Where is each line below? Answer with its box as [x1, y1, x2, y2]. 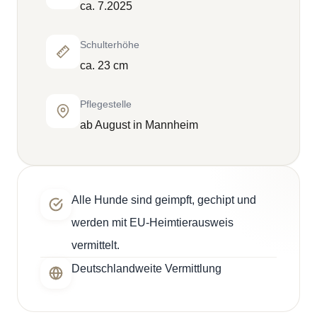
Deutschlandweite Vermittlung [71, 263, 221, 275]
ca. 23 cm [80, 59, 128, 72]
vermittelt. [71, 239, 120, 252]
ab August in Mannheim [80, 119, 198, 132]
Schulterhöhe [80, 39, 139, 51]
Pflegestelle [80, 98, 132, 110]
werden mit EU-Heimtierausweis [71, 217, 234, 229]
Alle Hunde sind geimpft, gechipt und [71, 194, 256, 207]
